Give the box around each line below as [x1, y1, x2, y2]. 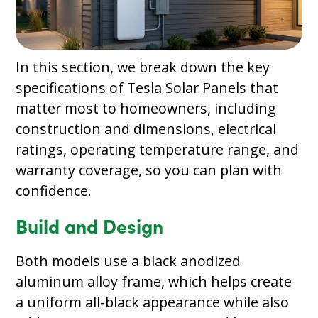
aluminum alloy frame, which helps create [16, 271, 292, 291]
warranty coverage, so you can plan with [16, 160, 283, 180]
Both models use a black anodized [16, 251, 241, 270]
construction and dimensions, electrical [16, 119, 277, 138]
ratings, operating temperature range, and [16, 139, 300, 159]
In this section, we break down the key [16, 57, 270, 77]
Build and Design [16, 219, 164, 238]
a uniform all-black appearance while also [16, 292, 290, 312]
